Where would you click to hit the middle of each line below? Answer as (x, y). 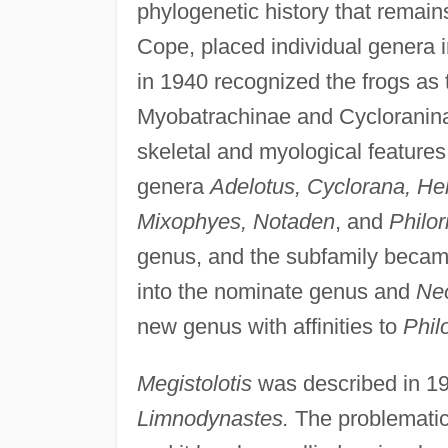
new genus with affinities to (269, 326)
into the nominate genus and (276, 291)
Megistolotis (194, 383)
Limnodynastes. (212, 418)
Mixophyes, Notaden (235, 221)
